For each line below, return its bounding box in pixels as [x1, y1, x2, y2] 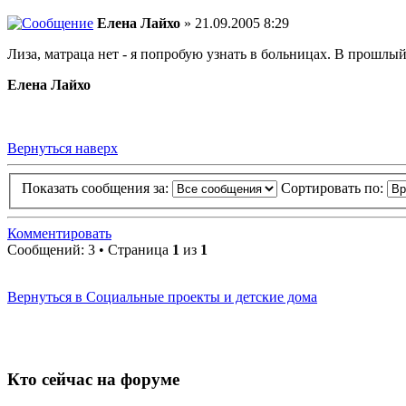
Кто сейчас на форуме [7, 370, 179, 390]
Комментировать [7, 226, 111, 242]
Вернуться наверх [7, 140, 118, 156]
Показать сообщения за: [22, 180, 172, 197]
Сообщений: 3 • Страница [7, 242, 172, 258]
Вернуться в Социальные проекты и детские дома [7, 289, 317, 305]
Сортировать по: [281, 180, 387, 197]
